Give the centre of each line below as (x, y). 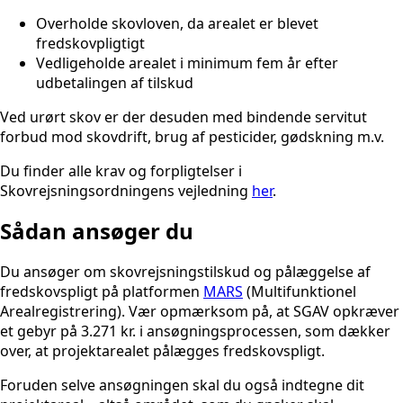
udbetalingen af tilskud (115, 83)
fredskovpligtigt (90, 44)
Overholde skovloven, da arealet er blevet (177, 24)
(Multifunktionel (300, 292)
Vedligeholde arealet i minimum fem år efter (187, 63)
